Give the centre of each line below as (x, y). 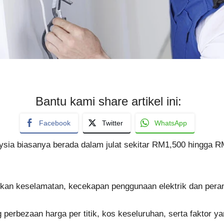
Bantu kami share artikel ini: (108, 101)
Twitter (112, 123)
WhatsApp (170, 123)
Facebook (54, 123)
